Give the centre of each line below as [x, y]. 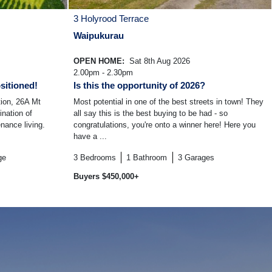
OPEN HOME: [100, 61]
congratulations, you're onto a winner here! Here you [165, 125]
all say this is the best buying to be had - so [151, 114]
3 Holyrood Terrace [111, 19]
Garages [199, 158]
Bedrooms [98, 158]
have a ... [90, 137]
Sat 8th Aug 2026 [158, 61]
